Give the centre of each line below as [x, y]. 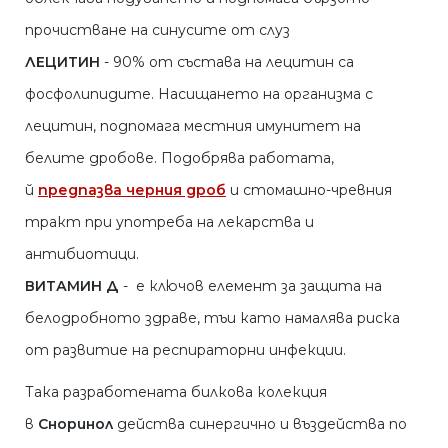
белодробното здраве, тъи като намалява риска [212, 318]
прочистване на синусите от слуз [157, 30]
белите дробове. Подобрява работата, [179, 158]
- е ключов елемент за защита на [250, 286]
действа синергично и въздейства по [260, 424]
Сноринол [75, 424]
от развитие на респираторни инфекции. [187, 350]
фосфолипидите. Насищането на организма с [199, 94]
